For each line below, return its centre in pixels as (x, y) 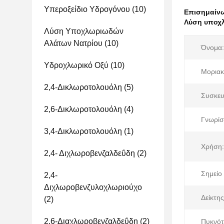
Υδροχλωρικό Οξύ (76, 65)
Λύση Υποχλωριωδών (84, 31)
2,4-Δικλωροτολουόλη (83, 87)
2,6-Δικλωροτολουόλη (83, 109)
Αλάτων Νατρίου (73, 43)
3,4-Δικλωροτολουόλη (83, 131)
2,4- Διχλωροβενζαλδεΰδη (89, 153)
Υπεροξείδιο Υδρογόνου (87, 9)
